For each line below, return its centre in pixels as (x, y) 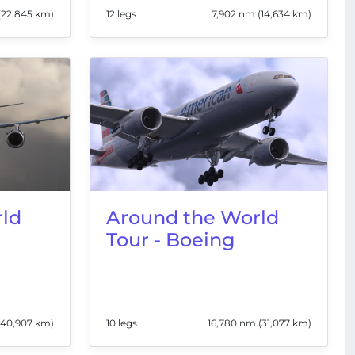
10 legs (122, 323)
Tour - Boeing (171, 239)
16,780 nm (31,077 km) (260, 323)
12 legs (121, 13)
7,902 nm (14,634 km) (261, 13)
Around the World (193, 217)
